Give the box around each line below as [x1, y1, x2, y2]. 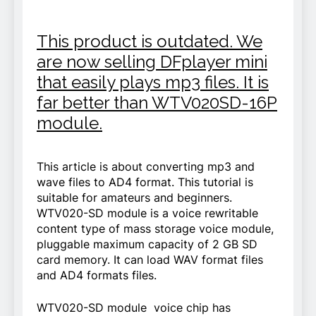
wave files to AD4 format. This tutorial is [37, 175, 253, 190]
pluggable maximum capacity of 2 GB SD [37, 237, 257, 252]
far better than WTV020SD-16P [37, 92, 277, 114]
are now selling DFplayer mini [37, 51, 267, 73]
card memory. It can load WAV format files [37, 253, 263, 267]
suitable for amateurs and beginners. [37, 190, 232, 205]
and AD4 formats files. [37, 268, 157, 283]
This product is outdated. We [37, 31, 262, 52]
